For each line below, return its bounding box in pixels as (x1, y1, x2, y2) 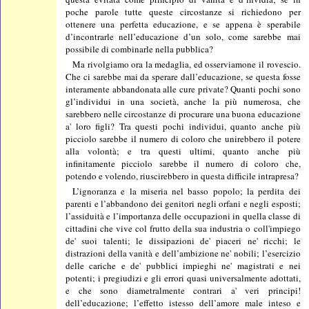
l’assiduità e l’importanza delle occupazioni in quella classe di (66, 209, 301, 222)
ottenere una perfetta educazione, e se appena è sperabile (66, 17, 301, 30)
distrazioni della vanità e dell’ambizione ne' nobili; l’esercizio (66, 246, 301, 259)
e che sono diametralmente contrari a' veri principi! (66, 283, 301, 297)
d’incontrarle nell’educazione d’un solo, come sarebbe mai (66, 30, 301, 43)
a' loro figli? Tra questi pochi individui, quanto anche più (66, 119, 301, 132)
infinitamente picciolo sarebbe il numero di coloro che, (66, 157, 301, 170)
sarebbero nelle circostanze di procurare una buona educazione (66, 107, 301, 120)
